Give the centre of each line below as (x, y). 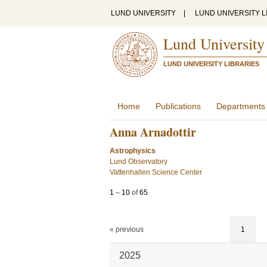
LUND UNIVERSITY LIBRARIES (211, 64)
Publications (178, 106)
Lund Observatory (139, 162)
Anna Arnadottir (153, 132)
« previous (127, 229)
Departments (241, 106)
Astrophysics (133, 151)
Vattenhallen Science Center (156, 172)
